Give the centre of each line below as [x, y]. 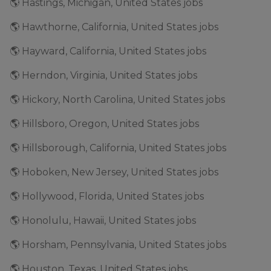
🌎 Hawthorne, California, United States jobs [114, 27]
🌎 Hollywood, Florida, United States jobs [107, 196]
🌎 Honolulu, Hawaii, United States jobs [103, 220]
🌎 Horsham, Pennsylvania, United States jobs [118, 245]
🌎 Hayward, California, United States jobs [108, 51]
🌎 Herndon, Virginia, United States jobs [103, 75]
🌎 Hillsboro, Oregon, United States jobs [104, 124]
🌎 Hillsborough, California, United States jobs [118, 148]
